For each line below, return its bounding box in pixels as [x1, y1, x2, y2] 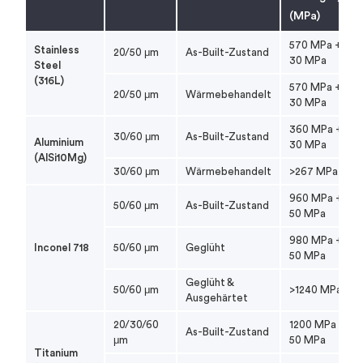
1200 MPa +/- [289, 318, 355, 330]
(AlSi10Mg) [34, 152, 87, 163]
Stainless [34, 44, 79, 55]
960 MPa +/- [289, 192, 352, 203]
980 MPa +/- [289, 234, 352, 246]
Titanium [34, 347, 78, 358]
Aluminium [34, 136, 83, 147]
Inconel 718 [34, 241, 89, 253]
